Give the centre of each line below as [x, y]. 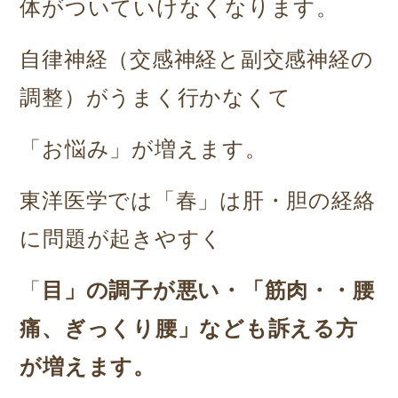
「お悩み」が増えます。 [143, 149]
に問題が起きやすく [122, 239]
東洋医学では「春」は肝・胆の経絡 [198, 200]
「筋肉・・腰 [308, 290]
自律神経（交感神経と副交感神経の [197, 59]
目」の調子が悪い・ [142, 290]
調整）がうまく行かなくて [155, 97]
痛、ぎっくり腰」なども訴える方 [189, 328]
